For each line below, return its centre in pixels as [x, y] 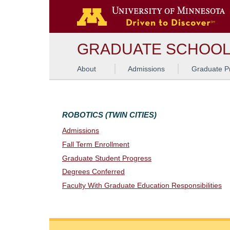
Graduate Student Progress [107, 158]
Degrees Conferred [93, 172]
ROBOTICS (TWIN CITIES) [109, 115]
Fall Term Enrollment [96, 144]
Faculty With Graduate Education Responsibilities [142, 186]
